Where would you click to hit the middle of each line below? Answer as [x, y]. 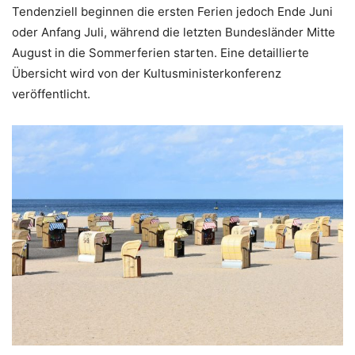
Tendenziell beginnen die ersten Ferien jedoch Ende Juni [172, 11]
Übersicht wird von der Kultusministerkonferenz [147, 73]
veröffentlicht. [51, 94]
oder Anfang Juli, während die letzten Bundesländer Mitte [174, 32]
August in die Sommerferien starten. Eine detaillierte [160, 52]
